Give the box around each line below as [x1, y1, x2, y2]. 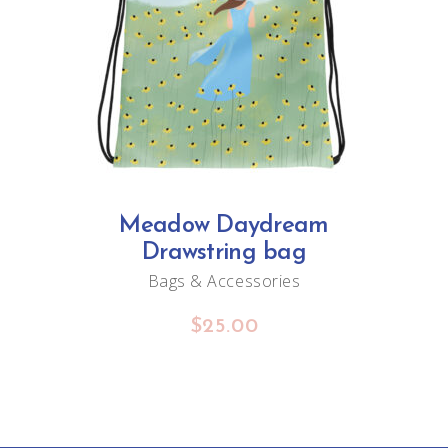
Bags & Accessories [147, 270, 301, 292]
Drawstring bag [142, 241, 306, 265]
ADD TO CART [182, 38, 266, 49]
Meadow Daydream [119, 214, 329, 238]
